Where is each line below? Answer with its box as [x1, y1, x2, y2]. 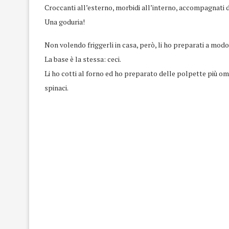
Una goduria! [44, 17, 85, 27]
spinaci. [44, 83, 68, 93]
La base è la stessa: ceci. [44, 54, 121, 64]
